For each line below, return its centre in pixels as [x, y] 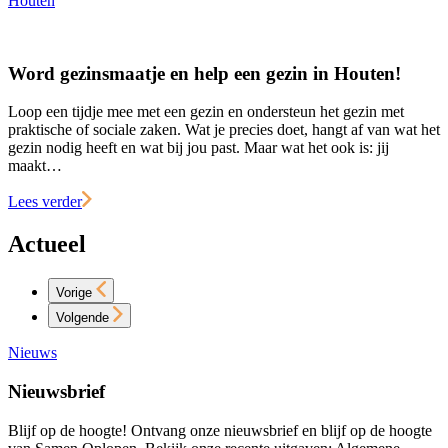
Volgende [82, 318]
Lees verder [45, 202]
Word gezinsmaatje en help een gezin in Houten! [204, 73]
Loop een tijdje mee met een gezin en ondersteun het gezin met [206, 112]
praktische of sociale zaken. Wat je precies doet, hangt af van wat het [224, 130]
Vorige [74, 293]
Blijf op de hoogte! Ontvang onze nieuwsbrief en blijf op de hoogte [220, 430]
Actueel [47, 244]
